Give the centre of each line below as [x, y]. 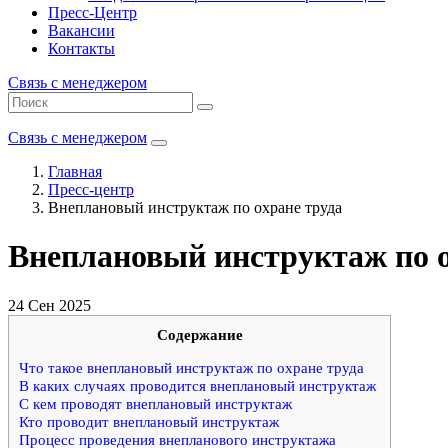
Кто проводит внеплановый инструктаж [149, 422]
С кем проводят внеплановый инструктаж [155, 404]
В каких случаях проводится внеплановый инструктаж [199, 386]
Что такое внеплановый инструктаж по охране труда [191, 368]
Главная [75, 171]
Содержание [199, 334]
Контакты [81, 48]
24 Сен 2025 [49, 305]
